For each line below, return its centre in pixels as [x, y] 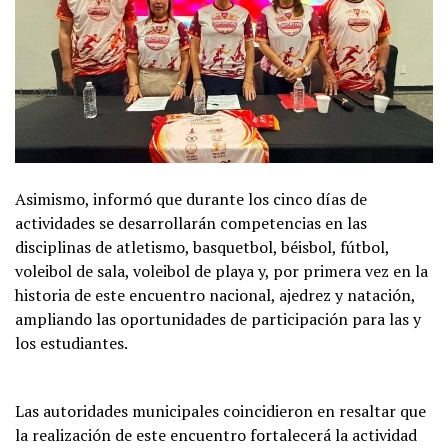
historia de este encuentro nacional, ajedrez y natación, [215, 294]
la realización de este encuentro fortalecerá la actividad [216, 434]
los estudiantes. [71, 342]
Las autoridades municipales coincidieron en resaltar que [220, 410]
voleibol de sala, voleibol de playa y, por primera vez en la [221, 270]
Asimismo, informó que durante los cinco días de [191, 198]
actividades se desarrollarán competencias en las [191, 222]
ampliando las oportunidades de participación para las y [218, 318]
